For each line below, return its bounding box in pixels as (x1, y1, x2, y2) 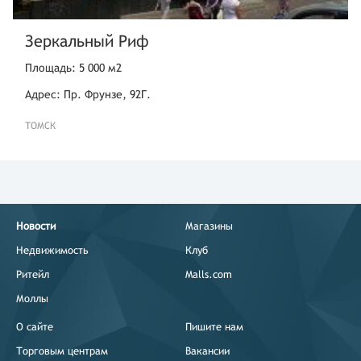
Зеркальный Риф (25, 31, 149, 50)
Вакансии (185, 345, 230, 357)
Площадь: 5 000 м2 (25, 61, 122, 74)
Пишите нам (185, 321, 243, 333)
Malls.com (185, 268, 232, 280)
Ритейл (16, 268, 49, 280)
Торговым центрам (16, 345, 108, 357)
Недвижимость (16, 244, 89, 256)
